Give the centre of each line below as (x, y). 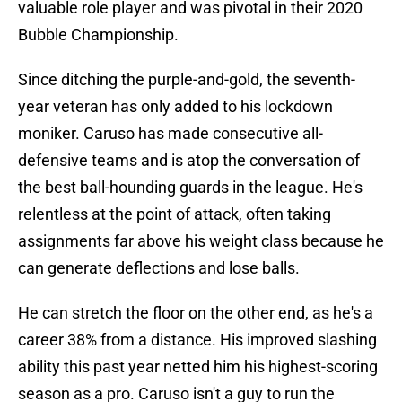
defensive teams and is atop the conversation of (189, 161)
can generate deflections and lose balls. (159, 268)
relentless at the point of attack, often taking (175, 214)
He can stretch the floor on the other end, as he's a (196, 313)
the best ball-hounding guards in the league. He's (190, 188)
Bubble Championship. (98, 35)
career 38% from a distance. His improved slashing (197, 340)
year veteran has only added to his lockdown (175, 107)
